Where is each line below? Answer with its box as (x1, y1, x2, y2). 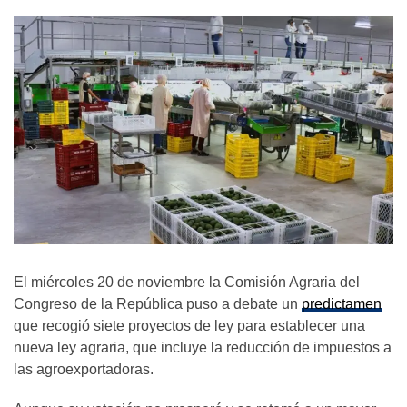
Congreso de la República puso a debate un (14, 295, 302, 312)
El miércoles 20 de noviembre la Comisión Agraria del (14, 273, 360, 290)
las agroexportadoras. (14, 361, 154, 377)
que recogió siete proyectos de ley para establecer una (14, 317, 365, 333)
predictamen (302, 295, 382, 312)
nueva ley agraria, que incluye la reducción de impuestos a (14, 339, 392, 355)
